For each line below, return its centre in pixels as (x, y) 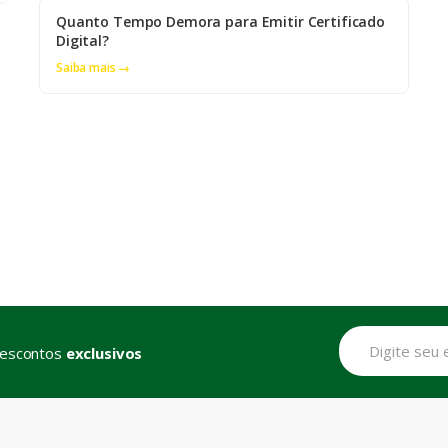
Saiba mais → (93, 68)
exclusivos (104, 353)
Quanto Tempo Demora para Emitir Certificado (220, 22)
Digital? (82, 41)
